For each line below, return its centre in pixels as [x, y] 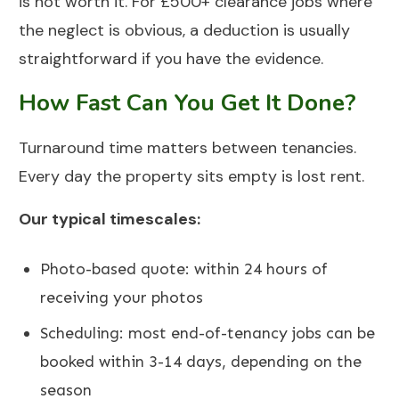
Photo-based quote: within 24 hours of [184, 269]
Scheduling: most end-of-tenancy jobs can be [208, 334]
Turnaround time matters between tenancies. [187, 148]
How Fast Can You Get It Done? [187, 103]
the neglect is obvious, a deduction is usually [184, 31]
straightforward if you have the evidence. [171, 59]
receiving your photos [122, 298]
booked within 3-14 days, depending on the [201, 362]
